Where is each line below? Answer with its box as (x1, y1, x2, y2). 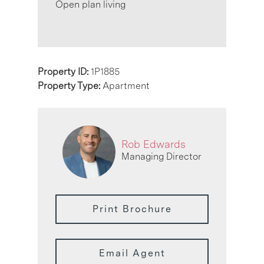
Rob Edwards (121, 138, 186, 151)
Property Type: (38, 80, 103, 91)
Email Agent (98, 247, 166, 259)
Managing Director (121, 151, 202, 163)
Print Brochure (92, 203, 172, 214)
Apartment (103, 80, 150, 91)
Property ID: (38, 65, 91, 77)
